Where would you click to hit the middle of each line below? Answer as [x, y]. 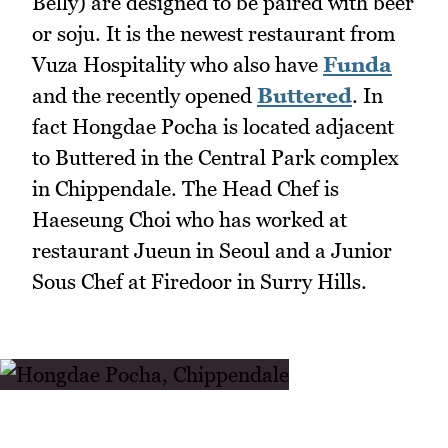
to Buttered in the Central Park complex [215, 157]
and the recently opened [144, 95]
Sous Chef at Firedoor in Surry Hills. [199, 281]
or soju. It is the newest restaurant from [214, 33]
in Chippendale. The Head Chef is [185, 188]
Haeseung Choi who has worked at [189, 219]
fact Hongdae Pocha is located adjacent [213, 126]
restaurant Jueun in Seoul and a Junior [212, 250]
